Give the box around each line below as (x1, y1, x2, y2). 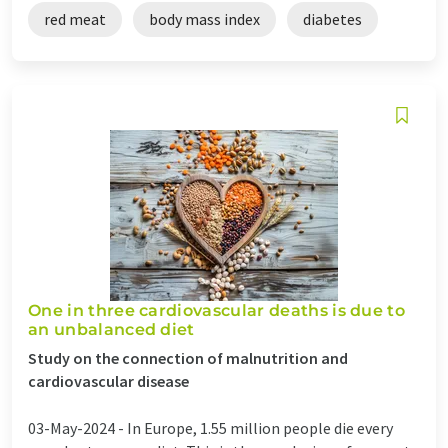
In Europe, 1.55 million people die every (127, 417, 393, 438)
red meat (44, 8, 106, 29)
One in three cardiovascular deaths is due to (28, 300, 406, 320)
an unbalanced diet (28, 319, 195, 339)
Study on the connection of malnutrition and (28, 347, 348, 368)
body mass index (149, 8, 260, 29)
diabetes (303, 8, 362, 29)
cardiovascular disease (28, 370, 189, 391)
